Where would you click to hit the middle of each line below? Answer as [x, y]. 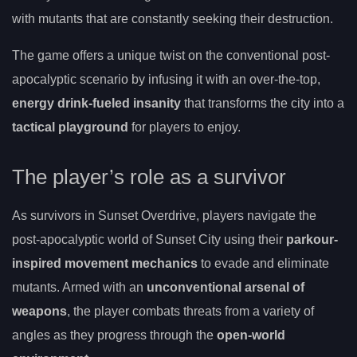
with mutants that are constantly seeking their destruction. [173, 18]
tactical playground [70, 127]
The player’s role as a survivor [149, 177]
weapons [39, 312]
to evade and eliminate [263, 264]
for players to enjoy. [184, 127]
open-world [251, 335]
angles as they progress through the [114, 335]
